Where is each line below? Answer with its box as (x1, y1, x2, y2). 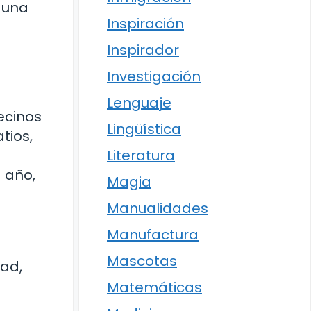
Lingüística (107, 119, 181, 139)
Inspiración (107, 14, 184, 33)
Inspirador (107, 40, 179, 60)
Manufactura (107, 225, 199, 244)
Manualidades (107, 199, 208, 218)
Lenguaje (107, 93, 171, 112)
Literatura (107, 146, 175, 165)
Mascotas (107, 251, 177, 271)
